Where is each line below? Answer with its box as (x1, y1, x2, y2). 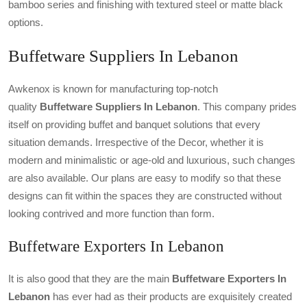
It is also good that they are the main (8, 273, 172, 285)
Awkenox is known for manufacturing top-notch (8, 83, 218, 95)
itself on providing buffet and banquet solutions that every (8, 119, 260, 131)
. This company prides (197, 101, 297, 113)
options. (8, 16, 43, 29)
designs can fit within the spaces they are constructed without (8, 190, 282, 202)
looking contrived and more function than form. (8, 208, 214, 220)
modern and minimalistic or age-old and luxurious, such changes (8, 154, 295, 167)
